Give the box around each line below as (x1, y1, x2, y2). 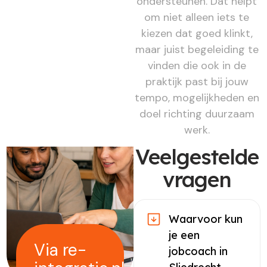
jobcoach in (169, 244, 228, 259)
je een (169, 228, 200, 243)
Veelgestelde (135, 144, 259, 170)
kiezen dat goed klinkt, (141, 26, 253, 41)
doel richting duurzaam (139, 106, 254, 121)
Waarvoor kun (169, 212, 243, 226)
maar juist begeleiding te (135, 42, 259, 57)
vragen (162, 166, 231, 193)
